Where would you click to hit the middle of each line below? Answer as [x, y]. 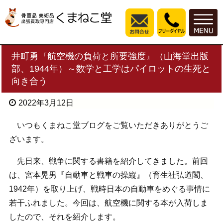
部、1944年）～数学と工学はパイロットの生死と [111, 69]
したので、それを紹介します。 [64, 217]
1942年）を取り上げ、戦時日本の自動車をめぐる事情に [109, 189]
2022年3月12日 [46, 103]
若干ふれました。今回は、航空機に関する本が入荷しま [108, 203]
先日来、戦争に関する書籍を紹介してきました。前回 [108, 161]
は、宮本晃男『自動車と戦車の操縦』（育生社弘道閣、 [108, 175]
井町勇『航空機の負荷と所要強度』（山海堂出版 [110, 56]
